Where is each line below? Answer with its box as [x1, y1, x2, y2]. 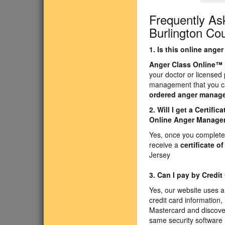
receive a [149, 140, 180, 150]
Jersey [149, 150, 170, 160]
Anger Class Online [149, 59, 215, 69]
